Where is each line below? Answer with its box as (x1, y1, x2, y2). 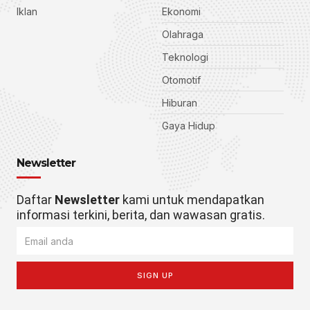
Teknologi (162, 51, 208, 64)
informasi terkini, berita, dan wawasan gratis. (17, 208, 265, 223)
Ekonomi (162, 6, 201, 18)
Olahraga (162, 28, 203, 41)
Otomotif (162, 74, 201, 86)
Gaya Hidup (162, 120, 215, 132)
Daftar (17, 192, 55, 208)
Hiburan (162, 97, 197, 109)
